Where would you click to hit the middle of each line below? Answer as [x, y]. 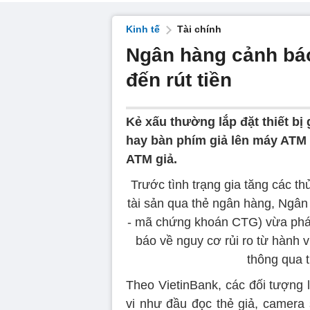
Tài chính [199, 29]
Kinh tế [143, 29]
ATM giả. [152, 159]
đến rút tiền [179, 80]
